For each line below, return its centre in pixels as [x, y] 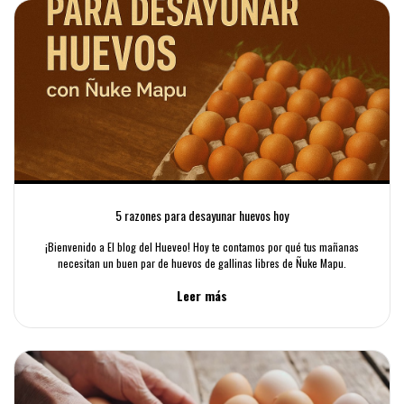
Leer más [202, 295]
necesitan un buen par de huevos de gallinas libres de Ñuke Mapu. [202, 263]
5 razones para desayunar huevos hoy [202, 215]
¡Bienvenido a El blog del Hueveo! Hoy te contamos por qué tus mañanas [202, 247]
